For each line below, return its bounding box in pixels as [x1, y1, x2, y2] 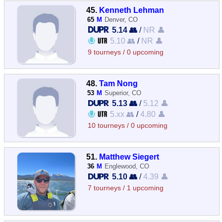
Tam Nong [99, 78, 138, 88]
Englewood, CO [105, 163, 150, 170]
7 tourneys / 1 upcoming [88, 184, 164, 192]
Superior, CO [105, 89, 142, 97]
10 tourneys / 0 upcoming [88, 121, 168, 129]
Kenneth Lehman [99, 5, 165, 14]
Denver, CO [105, 15, 138, 23]
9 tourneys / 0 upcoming [88, 48, 164, 56]
